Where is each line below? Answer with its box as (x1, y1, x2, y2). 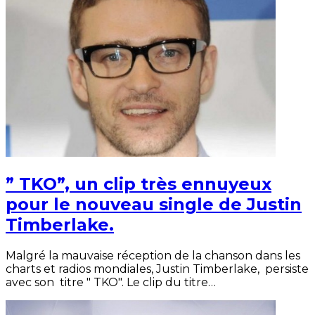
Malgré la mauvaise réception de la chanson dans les (6, 248, 300, 262)
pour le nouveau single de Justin (6, 193, 302, 214)
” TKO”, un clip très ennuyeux (6, 173, 271, 194)
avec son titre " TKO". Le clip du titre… (6, 275, 216, 289)
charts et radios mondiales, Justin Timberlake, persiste (6, 262, 309, 276)
